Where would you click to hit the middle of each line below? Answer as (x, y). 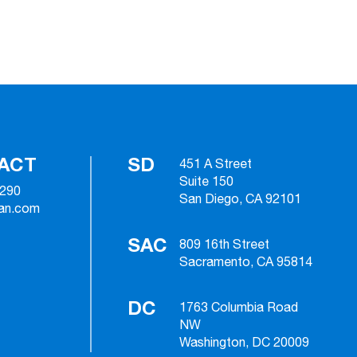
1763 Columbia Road (239, 308)
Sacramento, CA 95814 (246, 263)
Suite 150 (206, 182)
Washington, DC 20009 (244, 343)
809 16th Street (224, 245)
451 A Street (216, 165)
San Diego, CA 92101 (240, 200)
